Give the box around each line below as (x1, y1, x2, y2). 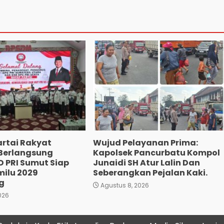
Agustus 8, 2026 (98, 181, 149, 190)
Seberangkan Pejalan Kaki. (92, 167, 207, 179)
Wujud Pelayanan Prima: (92, 137, 198, 149)
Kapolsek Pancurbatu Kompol (92, 147, 220, 159)
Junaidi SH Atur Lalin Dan (92, 157, 200, 169)
